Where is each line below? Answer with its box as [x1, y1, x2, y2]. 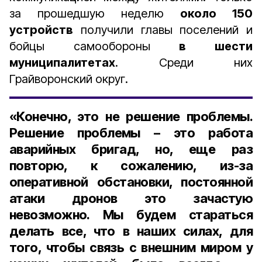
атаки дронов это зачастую [9, 191, 253, 206]
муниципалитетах [9, 56, 115, 70]
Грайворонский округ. [9, 72, 128, 86]
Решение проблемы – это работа [9, 125, 253, 140]
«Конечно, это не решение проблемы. [9, 109, 253, 124]
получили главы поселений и [73, 23, 253, 37]
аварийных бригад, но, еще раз [9, 142, 253, 157]
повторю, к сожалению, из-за [9, 158, 253, 173]
